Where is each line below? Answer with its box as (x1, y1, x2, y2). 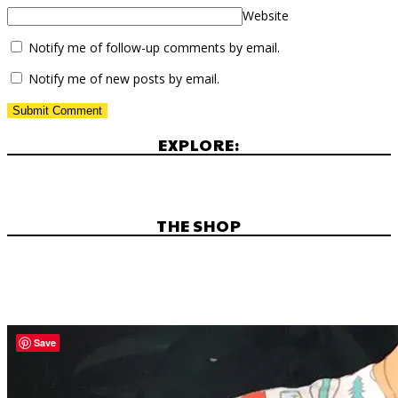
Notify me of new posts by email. (28, 70, 219, 88)
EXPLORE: (157, 133, 241, 156)
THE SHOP (155, 214, 243, 237)
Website (243, 7, 289, 25)
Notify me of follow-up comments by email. (28, 39, 280, 57)
